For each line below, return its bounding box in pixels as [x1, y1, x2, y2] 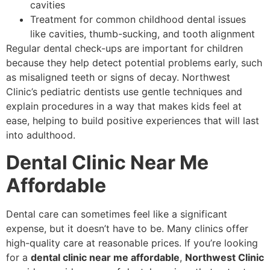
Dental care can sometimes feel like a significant [6, 207, 227, 220]
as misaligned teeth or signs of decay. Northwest [6, 71, 230, 84]
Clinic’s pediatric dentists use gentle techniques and [6, 86, 242, 98]
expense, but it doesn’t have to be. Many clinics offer [6, 222, 248, 234]
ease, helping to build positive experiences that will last [6, 115, 259, 127]
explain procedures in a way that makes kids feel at [6, 100, 242, 113]
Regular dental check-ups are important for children [6, 42, 243, 55]
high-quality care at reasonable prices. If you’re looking [6, 236, 258, 249]
